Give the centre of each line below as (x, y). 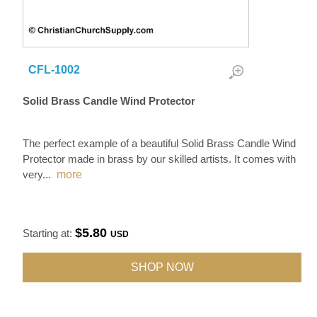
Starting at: (49, 233)
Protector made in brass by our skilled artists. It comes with (160, 159)
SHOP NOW (162, 267)
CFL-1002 (54, 70)
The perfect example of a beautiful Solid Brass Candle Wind (160, 143)
